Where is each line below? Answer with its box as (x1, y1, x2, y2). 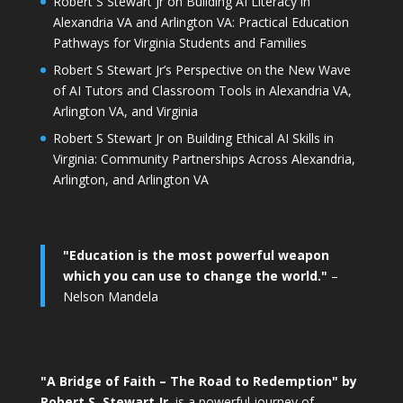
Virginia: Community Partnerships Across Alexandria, (52, 150, 355, 168)
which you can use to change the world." (62, 267, 327, 285)
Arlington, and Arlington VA (52, 171, 209, 189)
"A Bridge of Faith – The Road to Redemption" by (40, 372, 357, 390)
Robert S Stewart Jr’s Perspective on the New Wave (52, 61, 351, 79)
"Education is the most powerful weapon (62, 246, 329, 264)
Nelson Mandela (62, 288, 158, 306)
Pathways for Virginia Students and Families (52, 34, 307, 52)
